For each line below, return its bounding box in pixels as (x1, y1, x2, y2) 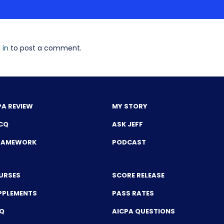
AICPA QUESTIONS (112, 206, 175, 216)
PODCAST (112, 137, 146, 147)
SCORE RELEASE (112, 170, 164, 180)
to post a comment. (8, 43, 81, 53)
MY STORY (112, 101, 147, 111)
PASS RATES (112, 188, 154, 198)
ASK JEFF (112, 119, 143, 129)
